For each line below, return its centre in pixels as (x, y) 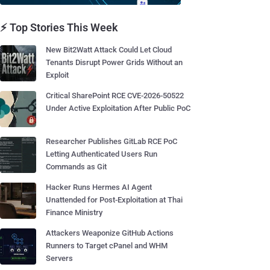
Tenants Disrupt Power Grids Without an (114, 62)
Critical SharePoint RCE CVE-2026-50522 (115, 96)
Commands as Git (76, 167)
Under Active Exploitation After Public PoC (118, 108)
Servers (59, 258)
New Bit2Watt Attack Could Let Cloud (109, 50)
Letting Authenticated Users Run (102, 154)
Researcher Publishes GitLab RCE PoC (111, 141)
